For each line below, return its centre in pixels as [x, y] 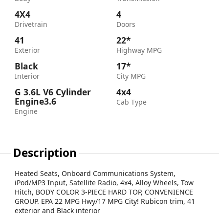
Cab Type [131, 102]
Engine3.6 [35, 101]
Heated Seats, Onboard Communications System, [95, 174]
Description [45, 153]
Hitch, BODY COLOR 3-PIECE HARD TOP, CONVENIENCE [104, 192]
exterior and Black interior [57, 211]
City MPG [131, 76]
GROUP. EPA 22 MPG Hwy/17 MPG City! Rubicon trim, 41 [105, 201]
